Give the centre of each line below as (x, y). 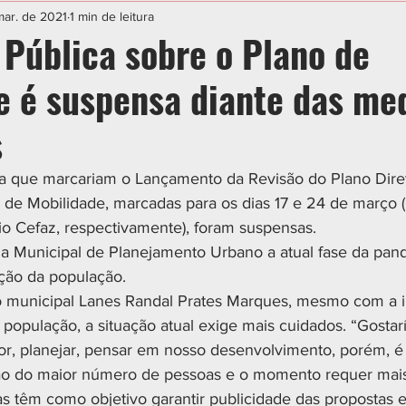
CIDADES (174, 19)
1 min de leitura (112, 16)
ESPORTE (82, 19)
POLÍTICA (266, 19)
